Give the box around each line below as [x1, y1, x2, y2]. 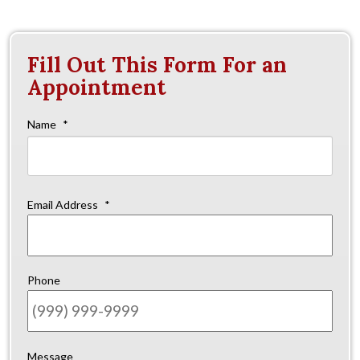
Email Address [27, 198, 98, 212]
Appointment [27, 74, 166, 101]
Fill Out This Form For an [27, 51, 287, 79]
